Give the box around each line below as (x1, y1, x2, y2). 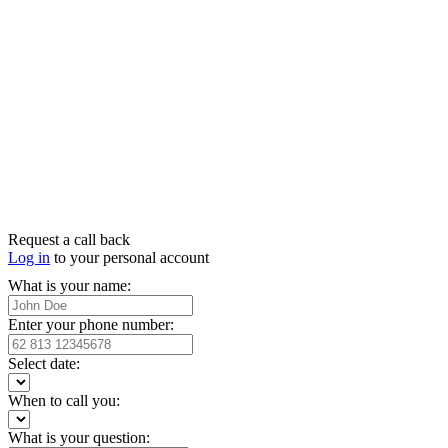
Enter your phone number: (8, 316, 174, 334)
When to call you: (8, 392, 120, 410)
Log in (8, 249, 50, 267)
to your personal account (50, 249, 209, 267)
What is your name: (8, 277, 131, 295)
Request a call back (8, 231, 130, 249)
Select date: (8, 355, 80, 373)
